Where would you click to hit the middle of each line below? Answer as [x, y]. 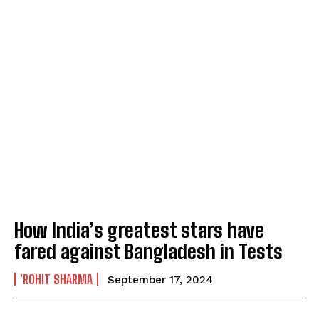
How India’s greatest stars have [139, 230]
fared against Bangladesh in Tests [148, 252]
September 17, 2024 [160, 280]
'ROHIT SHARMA [56, 279]
